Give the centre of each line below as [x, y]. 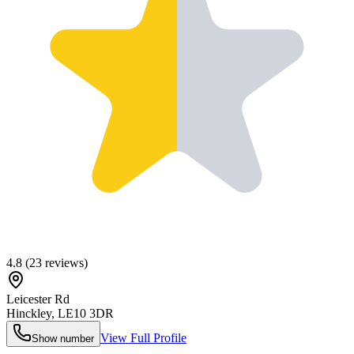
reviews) [65, 262]
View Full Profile [143, 337]
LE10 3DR [86, 313]
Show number [63, 338]
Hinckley [29, 313]
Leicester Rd [38, 299]
